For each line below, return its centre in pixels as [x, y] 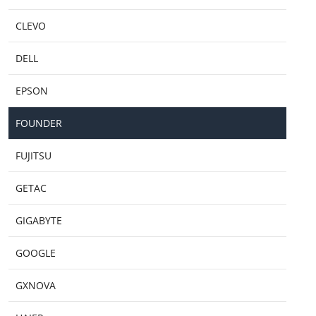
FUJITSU [34, 156]
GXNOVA [36, 286]
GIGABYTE [39, 221]
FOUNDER [39, 123]
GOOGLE [36, 253]
